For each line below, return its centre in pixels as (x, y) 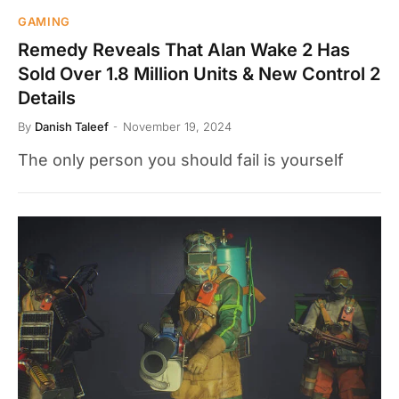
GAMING (44, 21)
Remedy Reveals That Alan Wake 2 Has (184, 49)
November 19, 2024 (177, 126)
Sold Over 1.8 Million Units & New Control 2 (199, 73)
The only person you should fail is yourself (181, 159)
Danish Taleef (72, 126)
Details (47, 98)
